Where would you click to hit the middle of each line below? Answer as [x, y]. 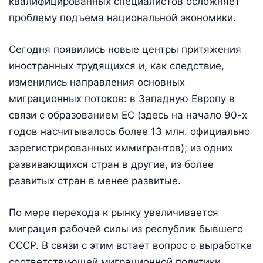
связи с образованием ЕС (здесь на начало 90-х [128, 115]
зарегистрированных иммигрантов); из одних [121, 148]
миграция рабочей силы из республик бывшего [126, 229]
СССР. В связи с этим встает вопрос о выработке [130, 245]
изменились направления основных [97, 82]
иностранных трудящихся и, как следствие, [117, 65]
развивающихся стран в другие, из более [111, 164]
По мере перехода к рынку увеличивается [114, 212]
